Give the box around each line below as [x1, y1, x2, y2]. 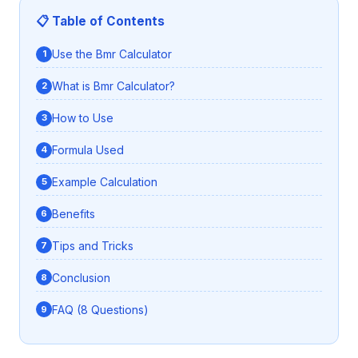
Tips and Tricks [52, 238, 133, 253]
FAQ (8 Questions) [52, 302, 149, 316]
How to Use [52, 111, 113, 125]
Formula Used [52, 143, 124, 157]
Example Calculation [52, 175, 157, 189]
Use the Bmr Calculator [52, 47, 172, 62]
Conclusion [52, 270, 110, 284]
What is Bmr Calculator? [52, 79, 175, 93]
